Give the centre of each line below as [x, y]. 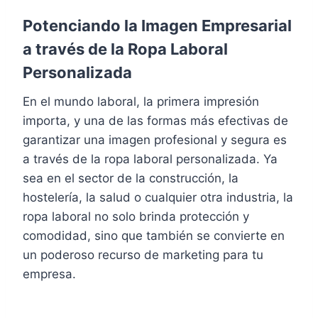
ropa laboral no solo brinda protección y [136, 216]
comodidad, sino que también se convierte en [154, 235]
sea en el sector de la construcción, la [131, 178]
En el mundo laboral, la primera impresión [141, 101]
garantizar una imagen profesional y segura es [155, 139]
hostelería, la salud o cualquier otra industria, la [158, 197]
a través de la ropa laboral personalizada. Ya [150, 159]
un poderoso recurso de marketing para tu [143, 254]
